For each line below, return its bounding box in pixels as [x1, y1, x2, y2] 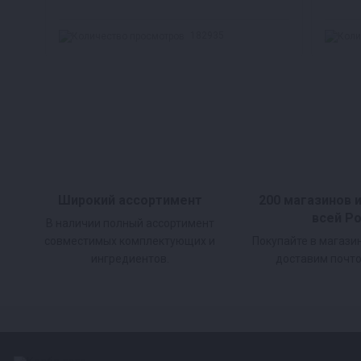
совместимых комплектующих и [44, 234, 216, 248]
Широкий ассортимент [57, 193, 202, 209]
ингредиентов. [90, 252, 169, 266]
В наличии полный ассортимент [45, 217, 214, 230]
